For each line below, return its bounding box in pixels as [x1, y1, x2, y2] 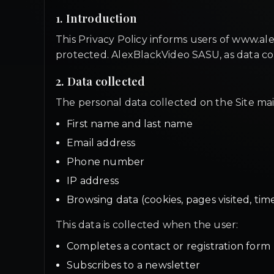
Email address [67, 137, 136, 149]
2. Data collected [56, 73, 146, 89]
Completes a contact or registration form [67, 240, 270, 252]
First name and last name [67, 118, 193, 130]
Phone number [67, 156, 145, 168]
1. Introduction [56, 10, 137, 26]
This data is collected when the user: [56, 219, 239, 231]
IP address [67, 175, 119, 187]
